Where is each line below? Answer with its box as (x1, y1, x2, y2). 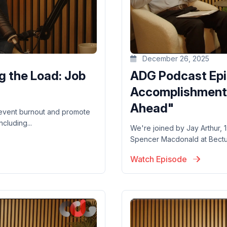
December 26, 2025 (140, 54, 209, 63)
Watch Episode (130, 154, 189, 165)
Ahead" (130, 101, 174, 116)
